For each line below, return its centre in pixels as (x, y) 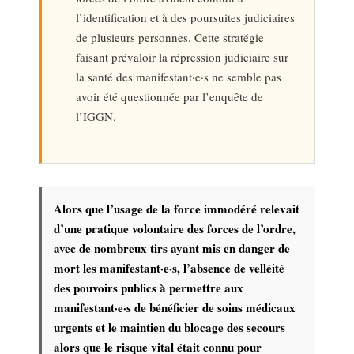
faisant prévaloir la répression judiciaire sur (182, 56)
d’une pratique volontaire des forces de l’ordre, (175, 229)
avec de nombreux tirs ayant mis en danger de (172, 249)
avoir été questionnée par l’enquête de (169, 96)
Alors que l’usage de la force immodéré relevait (177, 209)
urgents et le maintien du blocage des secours (170, 328)
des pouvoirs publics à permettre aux (149, 288)
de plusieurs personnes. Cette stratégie (169, 37)
